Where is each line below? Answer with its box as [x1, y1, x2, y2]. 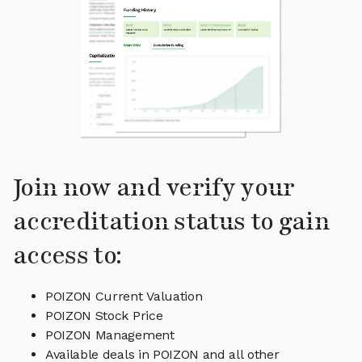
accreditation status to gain [13, 205, 330, 239]
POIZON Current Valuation [45, 288, 203, 305]
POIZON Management [45, 327, 175, 343]
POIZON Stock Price [45, 308, 163, 324]
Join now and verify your [13, 171, 295, 205]
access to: [13, 239, 122, 273]
